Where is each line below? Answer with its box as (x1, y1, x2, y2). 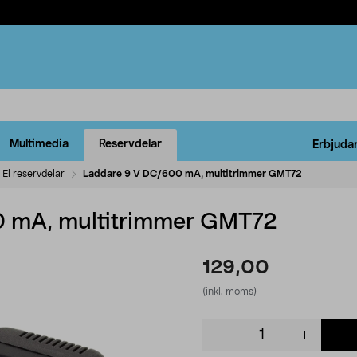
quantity (202, 335, 245, 347)
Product (202, 320, 244, 331)
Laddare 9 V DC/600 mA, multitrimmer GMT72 (83, 168, 302, 178)
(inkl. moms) (202, 286, 257, 296)
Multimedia (10, 139, 69, 151)
